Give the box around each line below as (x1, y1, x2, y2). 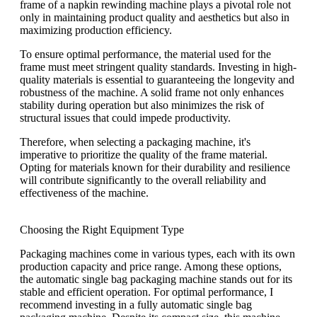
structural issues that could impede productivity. (20, 112, 231, 125)
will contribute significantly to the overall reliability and (20, 174, 266, 187)
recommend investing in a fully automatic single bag (20, 299, 252, 311)
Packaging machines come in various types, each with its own (20, 248, 295, 260)
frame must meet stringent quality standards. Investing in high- (20, 61, 296, 74)
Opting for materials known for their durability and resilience (20, 161, 290, 174)
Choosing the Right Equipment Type (20, 224, 184, 236)
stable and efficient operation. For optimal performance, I (20, 286, 273, 299)
